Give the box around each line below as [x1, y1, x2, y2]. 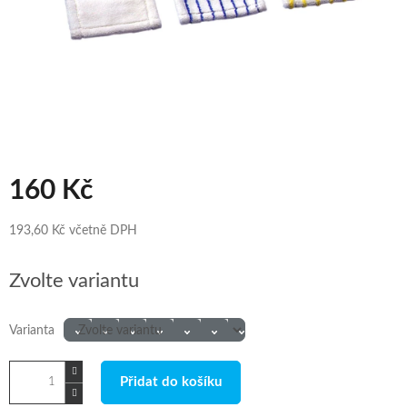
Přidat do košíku [120, 375, 222, 390]
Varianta [9, 324, 55, 338]
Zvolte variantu [9, 271, 139, 292]
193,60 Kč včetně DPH [9, 224, 137, 238]
